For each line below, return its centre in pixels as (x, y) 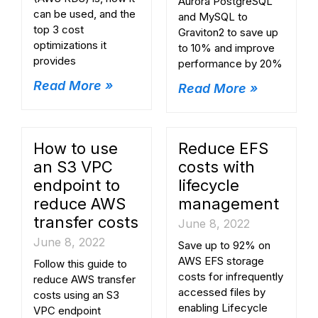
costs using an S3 (76, 295)
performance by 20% (230, 64)
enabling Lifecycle (223, 307)
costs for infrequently (231, 276)
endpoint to (77, 185)
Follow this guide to (80, 263)
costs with (216, 166)
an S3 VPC (73, 166)
